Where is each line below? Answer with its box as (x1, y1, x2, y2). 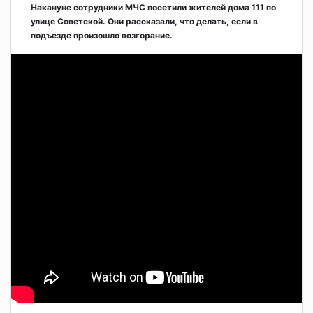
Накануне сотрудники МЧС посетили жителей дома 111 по (31, 1, 276, 13)
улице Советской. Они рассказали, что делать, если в (31, 15, 258, 27)
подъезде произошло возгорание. (31, 29, 173, 41)
